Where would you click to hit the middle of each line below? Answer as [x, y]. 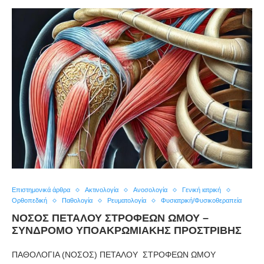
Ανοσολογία [150, 190]
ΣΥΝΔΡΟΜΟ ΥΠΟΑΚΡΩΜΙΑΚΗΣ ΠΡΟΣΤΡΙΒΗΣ [127, 231]
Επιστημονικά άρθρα [41, 190]
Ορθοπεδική [29, 201]
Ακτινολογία [102, 190]
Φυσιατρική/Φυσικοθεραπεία [201, 201]
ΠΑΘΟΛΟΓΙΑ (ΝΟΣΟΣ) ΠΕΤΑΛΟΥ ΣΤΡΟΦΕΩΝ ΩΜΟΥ [114, 255]
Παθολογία [77, 201]
